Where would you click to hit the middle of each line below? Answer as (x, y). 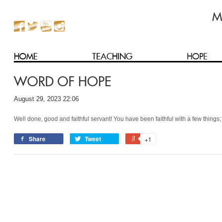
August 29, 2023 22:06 (46, 99)
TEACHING (112, 56)
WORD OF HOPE (63, 81)
